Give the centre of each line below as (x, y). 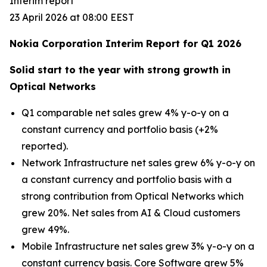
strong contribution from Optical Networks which (133, 196)
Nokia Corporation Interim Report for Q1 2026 (125, 44)
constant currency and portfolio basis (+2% (120, 129)
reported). (45, 146)
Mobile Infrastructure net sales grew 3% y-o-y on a (138, 246)
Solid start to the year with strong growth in (120, 70)
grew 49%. (45, 229)
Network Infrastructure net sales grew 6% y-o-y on (138, 163)
